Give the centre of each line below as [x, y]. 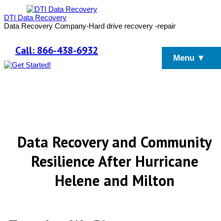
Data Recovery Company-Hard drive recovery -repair [90, 26]
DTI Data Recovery [35, 18]
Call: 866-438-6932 [56, 51]
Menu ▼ [189, 58]
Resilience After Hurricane [114, 161]
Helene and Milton [114, 181]
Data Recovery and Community [114, 142]
